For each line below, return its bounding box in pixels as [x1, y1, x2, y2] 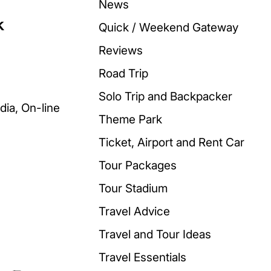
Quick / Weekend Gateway [99, 20, 238, 34]
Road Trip [99, 66, 148, 80]
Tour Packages [99, 158, 177, 172]
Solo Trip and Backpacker [99, 89, 232, 103]
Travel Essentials [99, 250, 186, 264]
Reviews [99, 43, 143, 57]
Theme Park [99, 112, 162, 126]
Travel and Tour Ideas [99, 227, 211, 241]
